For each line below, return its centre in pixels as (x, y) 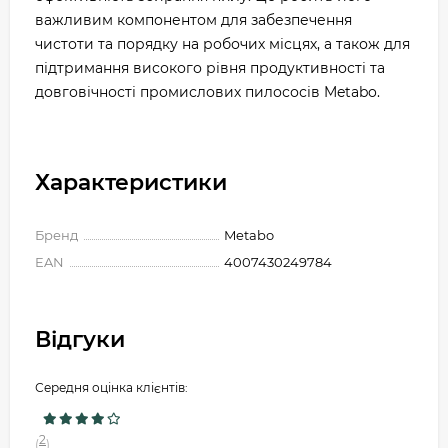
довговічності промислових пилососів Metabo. (207, 92)
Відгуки (80, 339)
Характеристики (131, 182)
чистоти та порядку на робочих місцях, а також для (222, 44)
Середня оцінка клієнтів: (111, 387)
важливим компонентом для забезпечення (193, 20)
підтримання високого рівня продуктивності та (210, 68)
